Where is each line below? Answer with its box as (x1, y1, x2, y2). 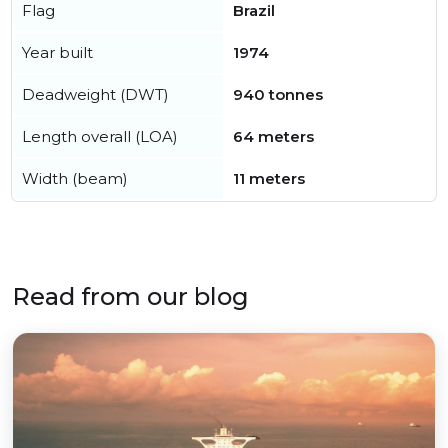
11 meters (233, 169, 305, 189)
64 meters (233, 127, 314, 147)
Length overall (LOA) (22, 127, 178, 147)
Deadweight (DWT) (22, 85, 169, 105)
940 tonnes (233, 85, 323, 105)
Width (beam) (22, 169, 128, 189)
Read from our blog (12, 282, 249, 312)
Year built (22, 43, 93, 63)
